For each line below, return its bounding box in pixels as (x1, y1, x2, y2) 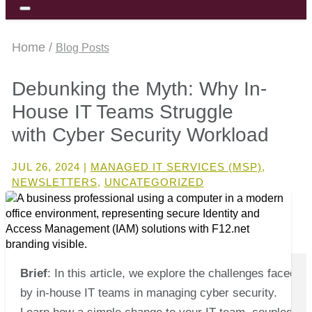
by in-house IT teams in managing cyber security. (19, 286, 277, 299)
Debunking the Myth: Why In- (11, 78, 267, 100)
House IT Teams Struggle (11, 101, 233, 123)
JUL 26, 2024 (11, 160, 80, 173)
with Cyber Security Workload (11, 124, 269, 146)
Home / (11, 40, 56, 54)
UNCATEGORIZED (104, 175, 204, 188)
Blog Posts (55, 42, 109, 54)
